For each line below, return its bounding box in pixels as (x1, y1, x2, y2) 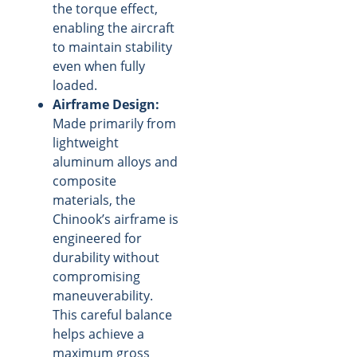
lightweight (53, 134, 119, 152)
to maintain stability (53, 38, 172, 57)
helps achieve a (53, 325, 144, 343)
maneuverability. (53, 287, 153, 305)
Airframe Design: (53, 96, 159, 114)
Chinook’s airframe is (53, 210, 178, 229)
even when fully (53, 57, 145, 76)
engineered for (53, 229, 142, 248)
